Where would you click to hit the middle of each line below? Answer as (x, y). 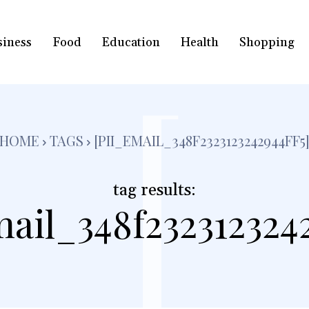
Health (199, 42)
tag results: (154, 191)
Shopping (267, 42)
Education (131, 42)
